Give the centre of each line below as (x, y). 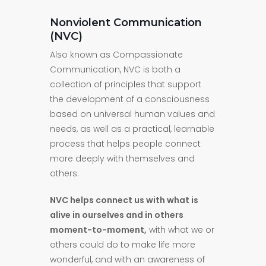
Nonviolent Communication (126, 23)
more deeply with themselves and (122, 159)
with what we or (180, 230)
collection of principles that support (126, 84)
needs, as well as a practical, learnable (132, 129)
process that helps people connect (125, 144)
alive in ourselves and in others (117, 215)
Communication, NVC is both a (115, 69)
